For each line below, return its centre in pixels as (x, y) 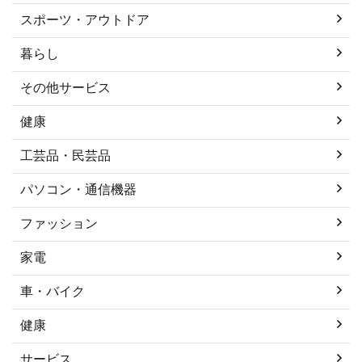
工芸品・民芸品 (65, 155)
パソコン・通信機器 (78, 189)
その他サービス (65, 87)
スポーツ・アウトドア (85, 19)
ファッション (59, 223)
